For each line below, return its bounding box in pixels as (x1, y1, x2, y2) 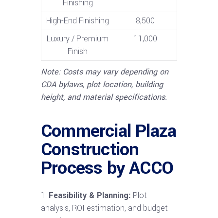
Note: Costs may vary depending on (41, 66, 168, 77)
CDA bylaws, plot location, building (41, 78, 163, 90)
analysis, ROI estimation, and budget (41, 202, 168, 214)
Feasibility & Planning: (49, 189, 131, 201)
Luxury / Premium (47, 33, 109, 44)
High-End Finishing (46, 15, 109, 26)
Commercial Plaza (41, 118, 177, 144)
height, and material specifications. (41, 91, 167, 103)
